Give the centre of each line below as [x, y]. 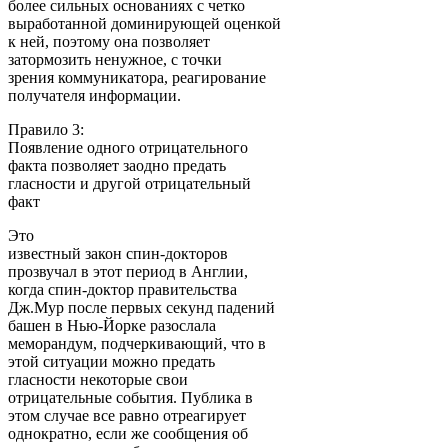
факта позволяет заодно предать [117, 165]
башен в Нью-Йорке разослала [112, 325]
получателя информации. [94, 95]
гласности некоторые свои [98, 379]
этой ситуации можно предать [111, 361]
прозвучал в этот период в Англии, [128, 271]
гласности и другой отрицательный [129, 183]
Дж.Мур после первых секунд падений [141, 307]
